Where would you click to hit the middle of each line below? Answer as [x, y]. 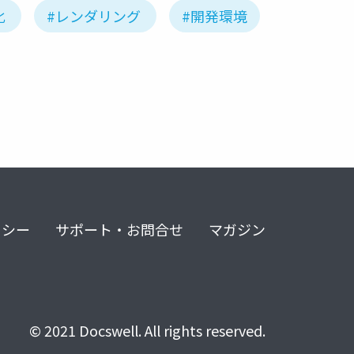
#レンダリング [94, 16]
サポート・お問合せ [119, 230]
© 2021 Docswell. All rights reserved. [147, 331]
